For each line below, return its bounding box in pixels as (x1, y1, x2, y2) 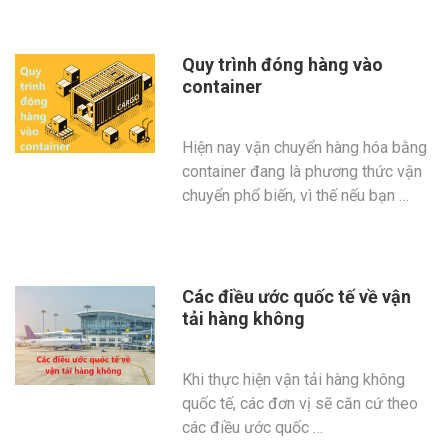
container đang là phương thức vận (182, 162, 423, 181)
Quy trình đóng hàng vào (182, 54, 384, 75)
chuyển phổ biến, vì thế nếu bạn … (182, 186, 410, 205)
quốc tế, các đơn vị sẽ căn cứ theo (182, 394, 419, 413)
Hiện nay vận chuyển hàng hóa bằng (182, 138, 428, 157)
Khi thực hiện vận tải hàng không (182, 370, 406, 389)
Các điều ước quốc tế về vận (182, 286, 412, 307)
